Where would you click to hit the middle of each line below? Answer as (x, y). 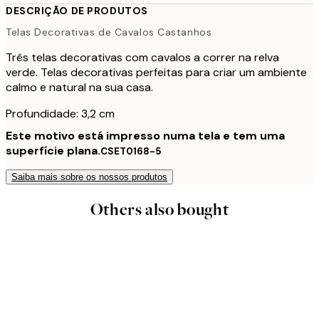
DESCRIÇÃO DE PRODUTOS (77, 11)
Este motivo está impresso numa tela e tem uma (145, 135)
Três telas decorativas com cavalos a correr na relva (142, 57)
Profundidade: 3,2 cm (60, 113)
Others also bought (159, 209)
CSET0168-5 (131, 151)
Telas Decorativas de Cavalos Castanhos (109, 32)
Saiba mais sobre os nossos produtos (89, 177)
